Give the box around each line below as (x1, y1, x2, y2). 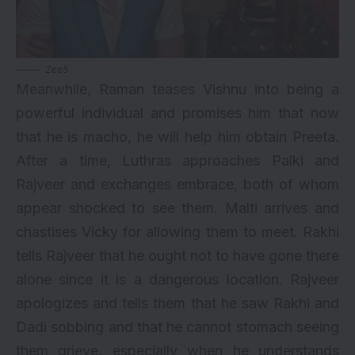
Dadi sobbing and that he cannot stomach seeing (16, 318, 339, 335)
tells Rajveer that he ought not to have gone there (16, 246, 339, 264)
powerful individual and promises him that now (16, 104, 339, 121)
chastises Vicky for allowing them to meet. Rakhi (16, 223, 339, 240)
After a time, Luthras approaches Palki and (16, 151, 339, 169)
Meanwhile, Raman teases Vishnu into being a (16, 80, 339, 97)
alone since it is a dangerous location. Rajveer (16, 270, 339, 288)
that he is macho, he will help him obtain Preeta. (16, 128, 339, 145)
